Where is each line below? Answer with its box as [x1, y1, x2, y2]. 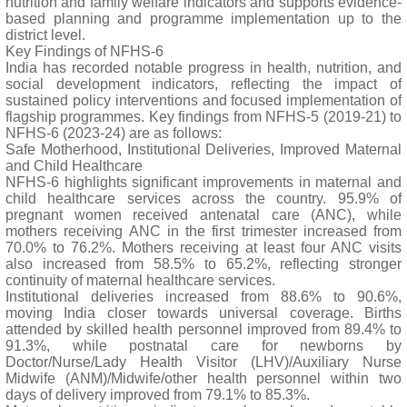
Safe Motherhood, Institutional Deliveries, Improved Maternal [5, 142, 402, 157]
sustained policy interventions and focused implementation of [5, 93, 402, 108]
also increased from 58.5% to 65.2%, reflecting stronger [5, 256, 402, 272]
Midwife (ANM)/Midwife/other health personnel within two [5, 371, 402, 386]
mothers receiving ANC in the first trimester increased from [5, 223, 402, 239]
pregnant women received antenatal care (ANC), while [5, 207, 402, 223]
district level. [5, 27, 85, 43]
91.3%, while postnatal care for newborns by [5, 338, 402, 353]
